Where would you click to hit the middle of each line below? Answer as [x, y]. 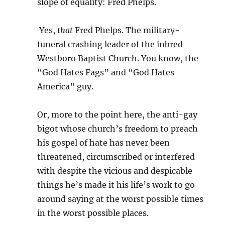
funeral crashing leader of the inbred [110, 44]
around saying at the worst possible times [121, 199]
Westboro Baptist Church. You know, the [118, 58]
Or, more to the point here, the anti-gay [118, 115]
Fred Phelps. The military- [127, 30]
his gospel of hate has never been [104, 143]
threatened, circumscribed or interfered [116, 157]
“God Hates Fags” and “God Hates [106, 72]
